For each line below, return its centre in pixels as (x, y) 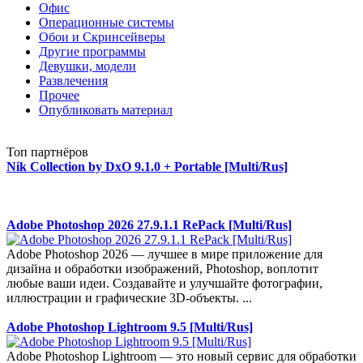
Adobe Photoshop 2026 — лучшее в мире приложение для (164, 254)
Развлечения (73, 81)
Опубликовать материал (106, 110)
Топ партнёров (47, 152)
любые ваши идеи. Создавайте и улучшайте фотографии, (164, 283)
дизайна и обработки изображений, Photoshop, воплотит (162, 269)
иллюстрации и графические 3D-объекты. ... (129, 298)
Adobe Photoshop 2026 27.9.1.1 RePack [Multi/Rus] (149, 225)
